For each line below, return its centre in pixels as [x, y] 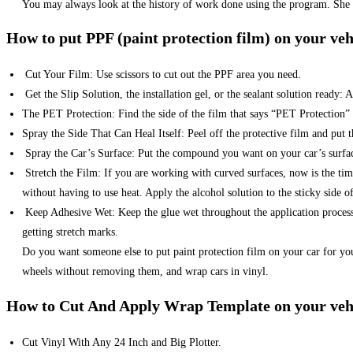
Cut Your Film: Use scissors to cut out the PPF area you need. [162, 75]
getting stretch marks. [70, 232]
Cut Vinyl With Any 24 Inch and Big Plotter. [122, 342]
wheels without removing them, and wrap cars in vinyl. [145, 272]
